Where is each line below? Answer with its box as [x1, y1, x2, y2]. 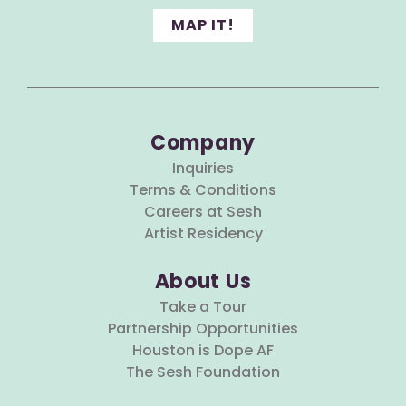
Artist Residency [143, 223, 263, 245]
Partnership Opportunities [108, 318, 298, 340]
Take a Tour [159, 296, 246, 318]
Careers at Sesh [144, 201, 262, 223]
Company [150, 129, 256, 158]
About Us [154, 267, 252, 296]
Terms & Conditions [130, 179, 276, 201]
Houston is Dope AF [132, 340, 274, 362]
